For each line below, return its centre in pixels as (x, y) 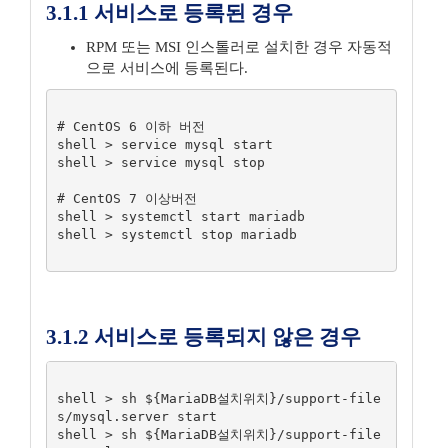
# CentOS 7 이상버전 (126, 198)
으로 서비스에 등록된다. (167, 68)
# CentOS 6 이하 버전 (130, 126)
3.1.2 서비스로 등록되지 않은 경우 (203, 337)
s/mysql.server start (136, 416)
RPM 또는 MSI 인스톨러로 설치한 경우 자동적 (239, 47)
